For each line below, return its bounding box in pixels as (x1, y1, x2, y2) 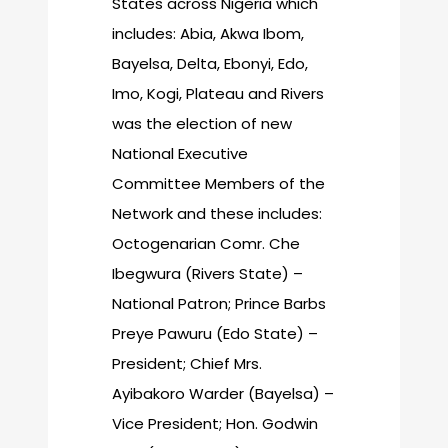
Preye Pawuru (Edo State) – (112, 322, 318, 344)
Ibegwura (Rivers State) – (112, 262, 303, 284)
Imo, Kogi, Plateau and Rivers (112, 82, 324, 104)
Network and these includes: (112, 202, 322, 224)
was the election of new (112, 112, 292, 134)
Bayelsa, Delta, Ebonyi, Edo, (112, 52, 308, 74)
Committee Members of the (112, 172, 325, 194)
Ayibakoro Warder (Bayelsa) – (112, 382, 334, 404)
